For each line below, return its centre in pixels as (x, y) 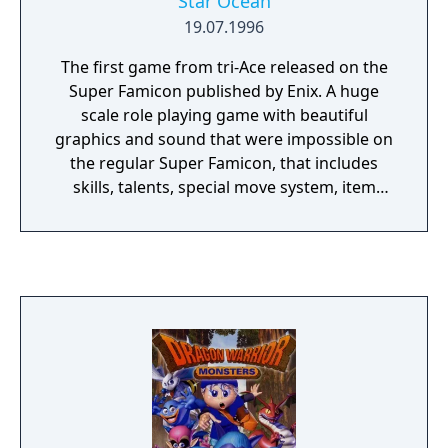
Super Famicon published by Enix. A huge (224, 91)
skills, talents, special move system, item (224, 187)
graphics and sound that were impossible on (224, 139)
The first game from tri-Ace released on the (224, 67)
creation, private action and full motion (224, 211)
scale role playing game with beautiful (224, 115)
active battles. (224, 235)
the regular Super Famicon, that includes (224, 163)
